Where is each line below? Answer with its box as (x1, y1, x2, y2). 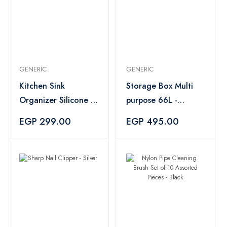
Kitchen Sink (19, 80, 65, 92)
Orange (19, 108, 48, 120)
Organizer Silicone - (19, 94, 93, 106)
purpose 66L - (126, 94, 177, 106)
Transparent (126, 108, 170, 120)
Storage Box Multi (126, 80, 193, 92)
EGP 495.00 (126, 115, 179, 128)
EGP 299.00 (19, 115, 71, 128)
